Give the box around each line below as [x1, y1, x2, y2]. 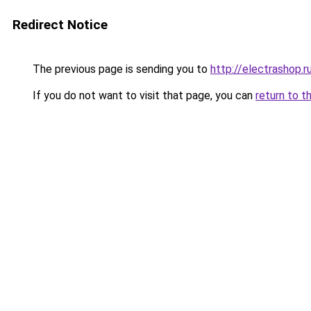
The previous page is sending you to [30, 62, 210, 76]
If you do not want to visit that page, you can [30, 89, 255, 102]
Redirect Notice [12, 17, 108, 33]
